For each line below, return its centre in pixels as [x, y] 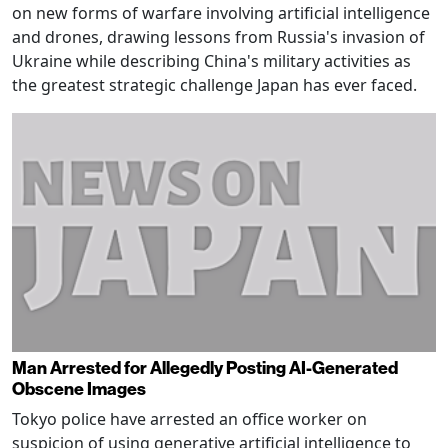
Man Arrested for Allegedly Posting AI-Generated [205, 367]
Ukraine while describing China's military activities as [211, 61]
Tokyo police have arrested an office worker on [189, 418]
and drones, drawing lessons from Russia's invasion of [218, 37]
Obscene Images [79, 388]
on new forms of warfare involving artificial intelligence [221, 13]
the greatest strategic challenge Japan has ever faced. [214, 85]
